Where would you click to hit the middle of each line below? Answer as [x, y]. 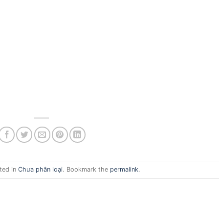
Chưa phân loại [41, 169]
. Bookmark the [87, 169]
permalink [124, 169]
